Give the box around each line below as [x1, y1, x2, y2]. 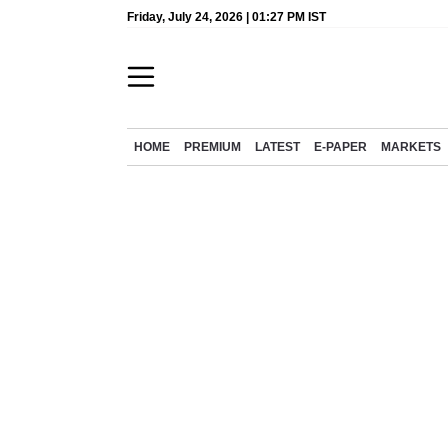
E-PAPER [314, 141, 367, 153]
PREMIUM [184, 141, 241, 153]
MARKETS [381, 141, 441, 153]
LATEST [255, 141, 300, 153]
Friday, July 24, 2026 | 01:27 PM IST [127, 10, 326, 24]
